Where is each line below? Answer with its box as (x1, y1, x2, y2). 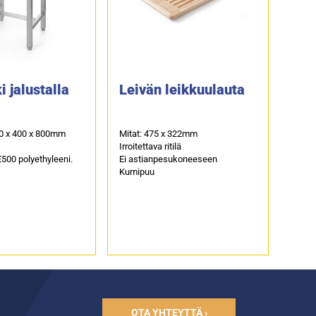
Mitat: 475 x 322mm (119, 128, 197, 139)
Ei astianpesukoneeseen (119, 153, 217, 164)
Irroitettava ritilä (119, 140, 181, 152)
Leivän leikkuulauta (119, 80, 245, 98)
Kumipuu (119, 166, 154, 177)
